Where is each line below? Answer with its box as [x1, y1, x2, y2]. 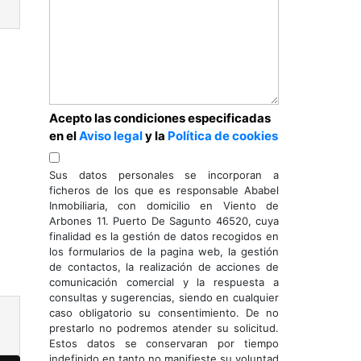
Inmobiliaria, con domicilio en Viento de [49, 199, 279, 212]
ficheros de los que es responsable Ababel [49, 184, 279, 197]
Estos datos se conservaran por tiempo [49, 337, 279, 350]
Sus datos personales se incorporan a [49, 168, 279, 181]
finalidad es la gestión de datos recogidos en [49, 230, 279, 243]
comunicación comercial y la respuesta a [49, 276, 279, 288]
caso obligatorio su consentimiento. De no [49, 306, 279, 319]
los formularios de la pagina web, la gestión [49, 245, 279, 258]
